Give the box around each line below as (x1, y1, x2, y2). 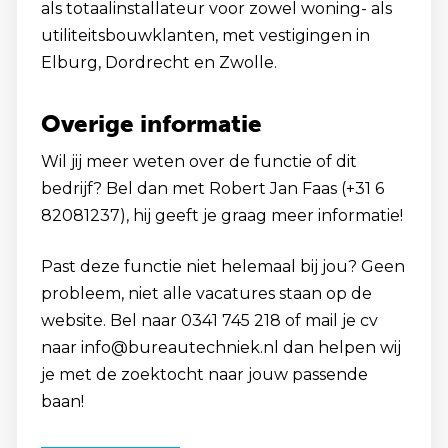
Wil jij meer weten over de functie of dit (41, 152, 357, 171)
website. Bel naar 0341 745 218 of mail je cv (41, 311, 378, 330)
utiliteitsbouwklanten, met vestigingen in (41, 26, 370, 45)
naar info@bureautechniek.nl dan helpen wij (41, 338, 401, 357)
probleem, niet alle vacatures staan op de (41, 284, 372, 303)
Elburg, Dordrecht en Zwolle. (41, 53, 277, 72)
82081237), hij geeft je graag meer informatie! (41, 206, 403, 225)
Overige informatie (41, 109, 262, 138)
